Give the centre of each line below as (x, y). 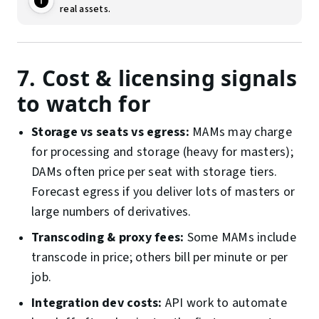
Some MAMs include (240, 238)
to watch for (84, 104)
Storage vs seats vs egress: (110, 132)
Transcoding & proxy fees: (108, 238)
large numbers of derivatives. (111, 212)
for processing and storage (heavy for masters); (162, 152)
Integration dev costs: (97, 303)
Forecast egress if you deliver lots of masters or (163, 192)
